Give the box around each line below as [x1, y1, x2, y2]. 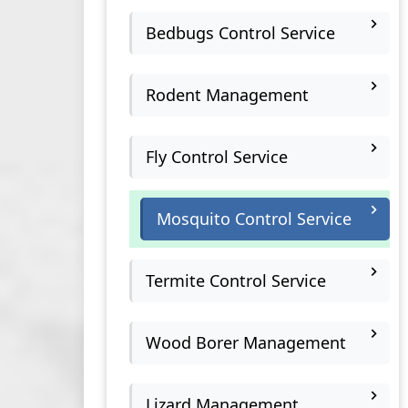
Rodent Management [146, 84, 309, 106]
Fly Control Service [146, 146, 288, 168]
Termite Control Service [146, 270, 326, 291]
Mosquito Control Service [157, 208, 352, 229]
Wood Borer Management [146, 331, 346, 353]
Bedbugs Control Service [146, 22, 335, 44]
